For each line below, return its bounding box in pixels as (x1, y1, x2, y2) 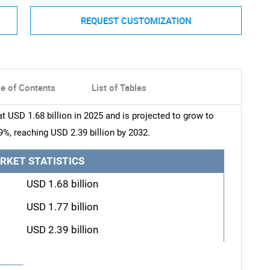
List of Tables (91, 81, 146, 94)
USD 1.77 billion (26, 201, 98, 213)
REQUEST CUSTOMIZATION (80, 14, 192, 27)
